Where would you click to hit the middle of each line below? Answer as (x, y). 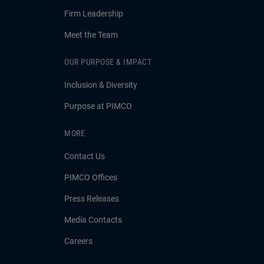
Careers (78, 241)
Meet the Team (91, 35)
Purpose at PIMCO (98, 106)
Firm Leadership (94, 14)
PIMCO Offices (91, 177)
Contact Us (85, 156)
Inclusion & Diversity (101, 85)
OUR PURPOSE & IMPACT (108, 62)
